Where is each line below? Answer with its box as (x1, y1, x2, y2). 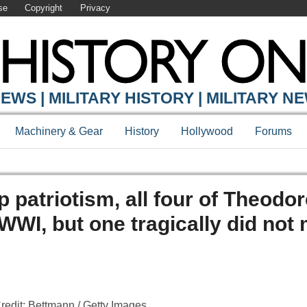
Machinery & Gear (15, 125, 103, 138)
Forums (255, 125, 292, 138)
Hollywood (181, 125, 233, 138)
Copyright (25, 3, 63, 14)
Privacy (79, 3, 110, 14)
